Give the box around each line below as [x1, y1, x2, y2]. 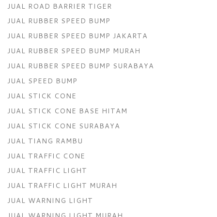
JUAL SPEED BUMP [7, 76, 77, 86]
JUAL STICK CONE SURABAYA [7, 120, 120, 131]
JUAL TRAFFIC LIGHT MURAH [7, 180, 117, 191]
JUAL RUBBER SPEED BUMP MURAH [7, 46, 140, 56]
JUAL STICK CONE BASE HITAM [7, 105, 127, 116]
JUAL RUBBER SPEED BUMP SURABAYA [7, 61, 154, 71]
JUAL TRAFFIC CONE [7, 150, 85, 161]
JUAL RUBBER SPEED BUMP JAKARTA [7, 31, 148, 41]
